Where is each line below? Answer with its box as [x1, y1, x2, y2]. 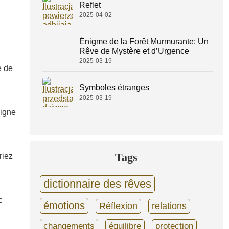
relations [152, 201, 187, 211]
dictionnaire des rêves [43, 177, 151, 190]
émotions [43, 200, 85, 211]
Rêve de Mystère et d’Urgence [79, 46, 189, 55]
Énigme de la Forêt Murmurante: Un [79, 37, 209, 46]
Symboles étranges [79, 83, 149, 92]
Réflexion [99, 201, 138, 211]
